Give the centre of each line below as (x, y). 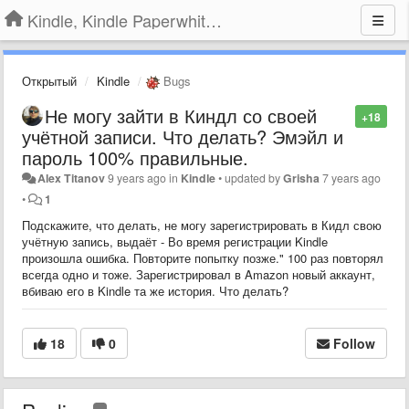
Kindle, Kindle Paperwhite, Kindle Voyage (214, 20)
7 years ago (352, 178)
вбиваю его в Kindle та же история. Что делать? (155, 290)
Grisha (302, 178)
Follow (354, 343)
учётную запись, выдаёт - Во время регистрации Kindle (175, 241)
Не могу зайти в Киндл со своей (181, 115)
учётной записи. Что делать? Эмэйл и (183, 136)
